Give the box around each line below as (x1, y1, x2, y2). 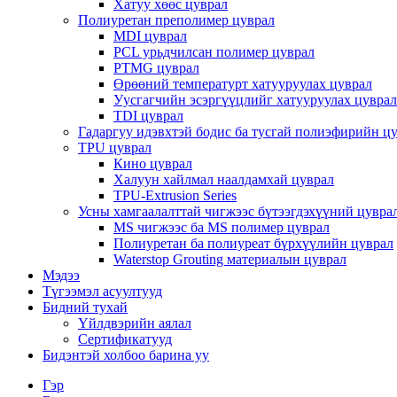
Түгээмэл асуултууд (43, 284, 162, 299)
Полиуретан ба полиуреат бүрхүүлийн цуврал (113, 236, 393, 251)
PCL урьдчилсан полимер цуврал (113, 44, 315, 59)
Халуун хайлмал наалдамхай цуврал (113, 172, 334, 187)
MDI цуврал (113, 28, 187, 43)
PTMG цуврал (113, 60, 199, 75)
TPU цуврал (78, 140, 152, 155)
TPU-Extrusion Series (113, 188, 237, 203)
